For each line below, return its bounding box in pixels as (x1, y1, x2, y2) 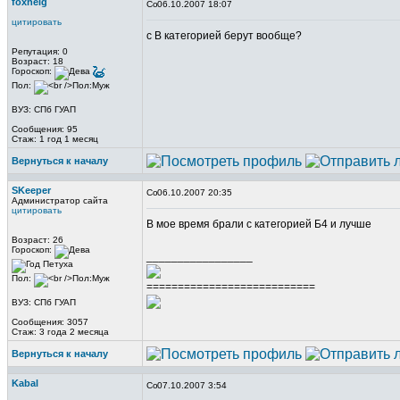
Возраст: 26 (12, 235, 63, 245)
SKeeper (12, 185, 51, 196)
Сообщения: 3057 (12, 317, 88, 327)
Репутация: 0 (12, 46, 76, 56)
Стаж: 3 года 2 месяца (12, 327, 109, 337)
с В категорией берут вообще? (146, 29, 302, 42)
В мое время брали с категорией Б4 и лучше (146, 218, 371, 230)
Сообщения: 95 (12, 124, 78, 134)
